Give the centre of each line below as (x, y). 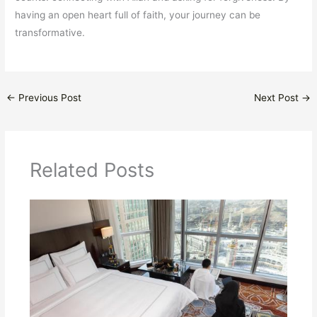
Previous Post (49, 97)
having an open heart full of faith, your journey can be (138, 15)
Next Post (277, 97)
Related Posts (92, 170)
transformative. (50, 32)
